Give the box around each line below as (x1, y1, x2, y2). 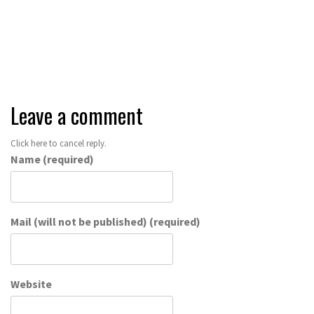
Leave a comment (11, 99, 143, 131)
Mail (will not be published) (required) (11, 214, 200, 228)
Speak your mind (11, 33, 124, 53)
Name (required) (11, 151, 94, 166)
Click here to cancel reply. (11, 137, 107, 149)
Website (11, 276, 52, 291)
